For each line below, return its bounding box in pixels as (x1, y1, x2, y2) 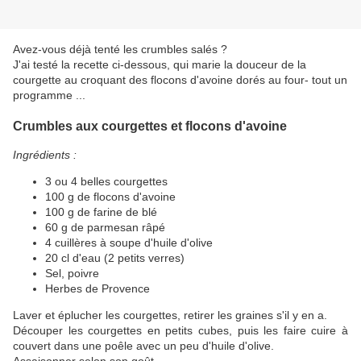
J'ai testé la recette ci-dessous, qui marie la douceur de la (13, 58, 306, 72)
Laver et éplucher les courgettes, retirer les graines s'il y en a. (13, 308, 327, 322)
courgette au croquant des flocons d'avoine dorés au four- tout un (13, 73, 347, 87)
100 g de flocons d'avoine (45, 189, 179, 203)
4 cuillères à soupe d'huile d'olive (45, 235, 216, 249)
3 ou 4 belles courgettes (45, 174, 168, 188)
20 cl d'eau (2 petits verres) (45, 251, 185, 264)
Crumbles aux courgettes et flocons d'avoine (13, 118, 287, 133)
